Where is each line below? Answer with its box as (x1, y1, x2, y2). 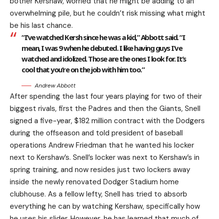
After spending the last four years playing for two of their (10, 91, 202, 101)
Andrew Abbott (35, 81, 76, 89)
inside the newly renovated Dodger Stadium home (10, 176, 179, 187)
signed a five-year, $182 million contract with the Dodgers (10, 115, 205, 126)
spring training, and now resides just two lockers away (10, 164, 190, 175)
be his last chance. (10, 20, 73, 30)
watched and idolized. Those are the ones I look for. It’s (22, 53, 186, 64)
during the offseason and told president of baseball (10, 128, 183, 138)
